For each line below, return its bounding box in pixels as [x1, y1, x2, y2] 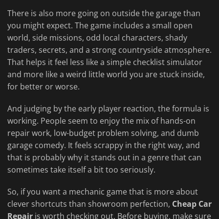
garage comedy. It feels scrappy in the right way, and [7, 140, 200, 151]
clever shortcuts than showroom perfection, [7, 198, 172, 210]
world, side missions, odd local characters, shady [7, 32, 187, 44]
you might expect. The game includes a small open [7, 20, 193, 31]
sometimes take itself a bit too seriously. [7, 164, 155, 175]
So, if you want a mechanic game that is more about [7, 186, 198, 197]
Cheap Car [172, 198, 212, 210]
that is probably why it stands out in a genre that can [7, 152, 201, 163]
